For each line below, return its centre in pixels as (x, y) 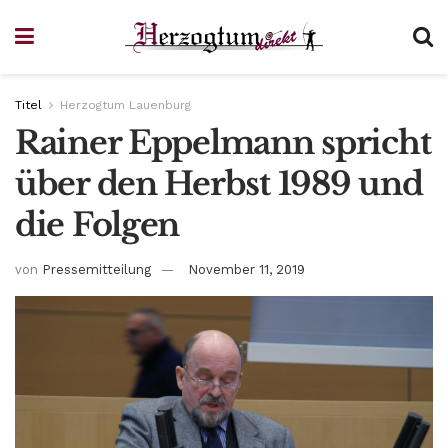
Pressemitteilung (96, 269)
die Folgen (97, 225)
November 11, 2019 (246, 269)
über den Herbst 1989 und (219, 184)
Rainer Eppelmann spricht (223, 143)
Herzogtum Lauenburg (125, 105)
